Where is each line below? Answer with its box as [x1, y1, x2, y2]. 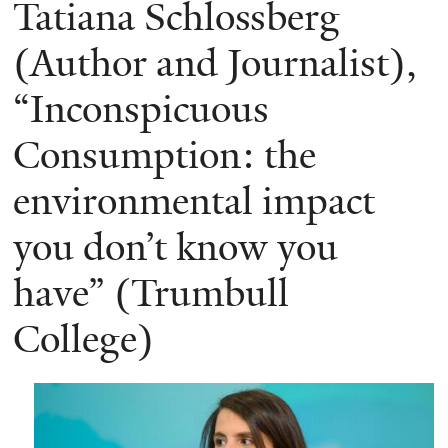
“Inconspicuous [13, 84, 269, 135]
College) [13, 314, 154, 365]
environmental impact [13, 176, 375, 227]
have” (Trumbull [13, 268, 289, 319]
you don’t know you [13, 222, 338, 273]
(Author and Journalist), [13, 38, 417, 89]
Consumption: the [13, 130, 316, 181]
